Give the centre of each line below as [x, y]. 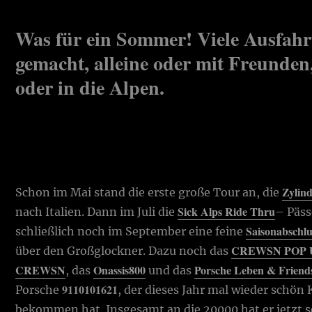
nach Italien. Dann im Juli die [97, 211]
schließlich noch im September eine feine [131, 231]
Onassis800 [120, 270]
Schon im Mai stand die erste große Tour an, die [149, 192]
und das [170, 270]
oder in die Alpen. [93, 87]
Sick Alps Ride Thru [227, 211]
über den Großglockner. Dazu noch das [124, 250]
